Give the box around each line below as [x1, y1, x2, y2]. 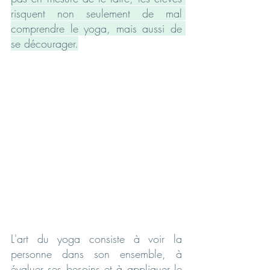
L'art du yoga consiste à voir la [11, 231, 182, 246]
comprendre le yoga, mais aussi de [11, 21, 182, 36]
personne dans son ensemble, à [11, 246, 182, 261]
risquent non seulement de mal [11, 6, 182, 20]
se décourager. [11, 36, 78, 51]
